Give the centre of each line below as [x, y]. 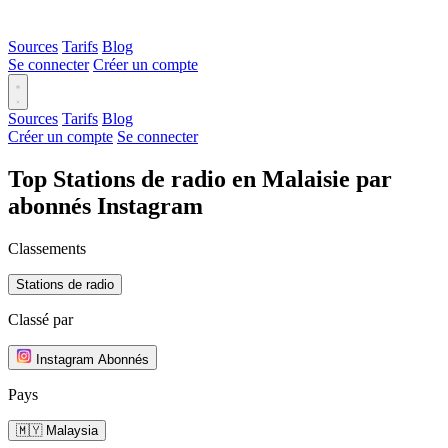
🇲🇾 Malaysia [57, 430]
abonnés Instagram [105, 205]
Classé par [40, 319]
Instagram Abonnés [92, 359]
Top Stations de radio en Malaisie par [200, 178]
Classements [47, 248]
